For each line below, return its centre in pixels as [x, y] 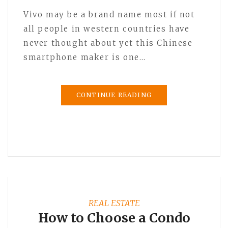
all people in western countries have [107, 28]
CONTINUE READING [114, 95]
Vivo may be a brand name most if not [109, 14]
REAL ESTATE [114, 203]
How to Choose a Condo [114, 218]
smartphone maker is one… [85, 57]
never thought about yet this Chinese [108, 43]
